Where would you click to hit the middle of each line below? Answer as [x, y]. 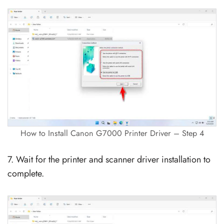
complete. [26, 173]
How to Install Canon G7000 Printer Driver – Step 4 [112, 133]
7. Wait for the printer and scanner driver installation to [109, 159]
